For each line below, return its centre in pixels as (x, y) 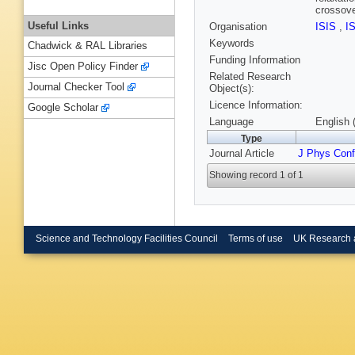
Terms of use (255, 238)
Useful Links (58, 25)
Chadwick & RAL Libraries (88, 46)
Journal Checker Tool (76, 87)
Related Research (250, 77)
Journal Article (242, 154)
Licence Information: (256, 105)
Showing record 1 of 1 (257, 176)
